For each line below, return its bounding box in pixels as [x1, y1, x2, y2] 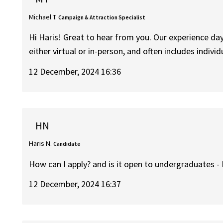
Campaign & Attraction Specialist [58, 13, 146, 21]
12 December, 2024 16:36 [29, 65, 121, 77]
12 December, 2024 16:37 [29, 178, 121, 190]
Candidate [53, 140, 81, 148]
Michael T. [29, 12, 57, 21]
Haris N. [29, 139, 52, 148]
